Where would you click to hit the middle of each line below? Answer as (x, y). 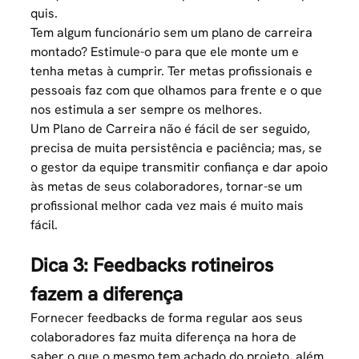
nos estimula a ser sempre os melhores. (147, 110)
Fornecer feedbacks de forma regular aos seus (167, 318)
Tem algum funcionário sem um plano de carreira (172, 33)
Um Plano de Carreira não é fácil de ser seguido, (171, 129)
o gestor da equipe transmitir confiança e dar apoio (179, 167)
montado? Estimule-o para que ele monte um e (165, 52)
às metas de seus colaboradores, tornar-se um (167, 187)
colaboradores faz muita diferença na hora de (164, 337)
